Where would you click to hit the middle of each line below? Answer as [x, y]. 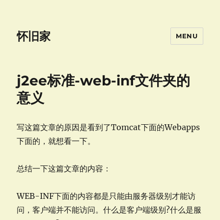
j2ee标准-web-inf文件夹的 [104, 81]
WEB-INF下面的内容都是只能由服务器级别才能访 [106, 196]
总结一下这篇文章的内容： [64, 168]
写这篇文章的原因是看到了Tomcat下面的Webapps [109, 127]
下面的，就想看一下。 [56, 141]
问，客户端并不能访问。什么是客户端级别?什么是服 [109, 210]
